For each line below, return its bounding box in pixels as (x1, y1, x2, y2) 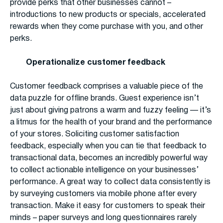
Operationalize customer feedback (26, 59, 165, 67)
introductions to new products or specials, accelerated (10, 11, 206, 19)
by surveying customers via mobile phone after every (10, 191, 197, 198)
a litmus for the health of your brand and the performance (10, 119, 212, 126)
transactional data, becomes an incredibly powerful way (10, 155, 208, 162)
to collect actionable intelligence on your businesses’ (10, 167, 199, 174)
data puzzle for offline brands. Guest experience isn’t (10, 95, 199, 103)
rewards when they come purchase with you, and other (10, 23, 203, 31)
